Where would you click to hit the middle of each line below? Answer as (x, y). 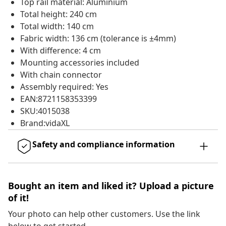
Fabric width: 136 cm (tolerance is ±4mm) (98, 39)
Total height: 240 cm (59, 14)
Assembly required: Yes (64, 87)
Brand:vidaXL (45, 123)
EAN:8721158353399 (59, 99)
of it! (18, 198)
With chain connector (61, 75)
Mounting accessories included (80, 63)
